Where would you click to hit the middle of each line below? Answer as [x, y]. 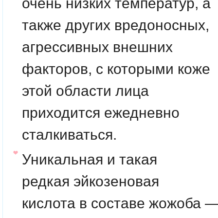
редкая [46, 181]
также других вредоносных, [116, 25]
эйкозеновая [114, 181]
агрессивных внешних [97, 47]
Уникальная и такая [90, 159]
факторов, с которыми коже [116, 69]
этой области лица [85, 91]
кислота [49, 203]
